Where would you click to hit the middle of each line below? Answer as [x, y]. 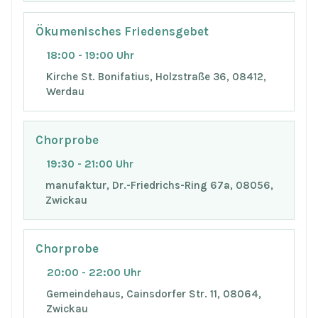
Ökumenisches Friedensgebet [122, 32]
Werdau [65, 91]
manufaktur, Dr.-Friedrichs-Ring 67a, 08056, [159, 185]
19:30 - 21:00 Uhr [90, 164]
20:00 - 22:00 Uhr [94, 273]
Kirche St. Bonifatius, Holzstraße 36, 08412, [156, 76]
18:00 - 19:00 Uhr [91, 55]
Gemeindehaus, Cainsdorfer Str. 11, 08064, [153, 294]
